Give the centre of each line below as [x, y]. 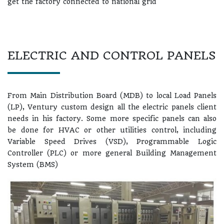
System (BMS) [33, 164]
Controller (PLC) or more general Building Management [112, 153]
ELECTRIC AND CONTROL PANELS [111, 55]
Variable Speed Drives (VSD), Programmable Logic [112, 141]
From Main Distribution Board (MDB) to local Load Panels [112, 95]
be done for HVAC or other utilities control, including [112, 130]
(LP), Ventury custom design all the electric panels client [112, 107]
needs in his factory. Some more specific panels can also [112, 118]
